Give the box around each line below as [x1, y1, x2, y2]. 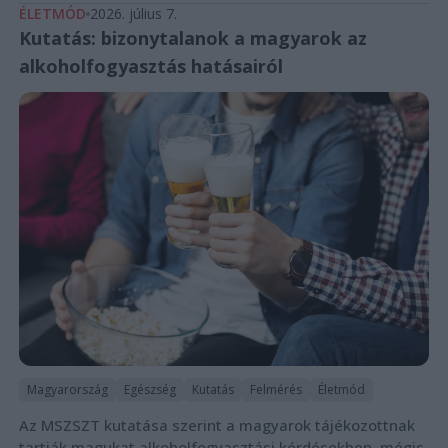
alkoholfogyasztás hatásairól [18, 53, 283, 78]
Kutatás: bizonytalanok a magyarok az [18, 25, 367, 50]
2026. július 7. [89, 3, 177, 23]
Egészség [123, 380, 176, 398]
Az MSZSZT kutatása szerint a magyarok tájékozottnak [18, 414, 415, 435]
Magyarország [26, 380, 108, 398]
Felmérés [249, 380, 302, 398]
